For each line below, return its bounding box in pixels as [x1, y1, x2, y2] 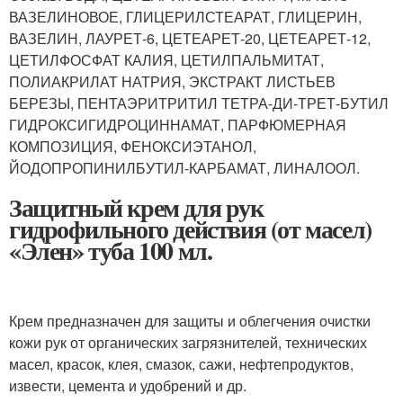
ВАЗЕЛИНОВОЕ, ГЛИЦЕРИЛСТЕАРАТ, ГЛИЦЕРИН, [9, 6, 362, 27]
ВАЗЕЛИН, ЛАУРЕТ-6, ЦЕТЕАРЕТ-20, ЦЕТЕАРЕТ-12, [9, 28, 371, 49]
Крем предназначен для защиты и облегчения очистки [9, 310, 371, 331]
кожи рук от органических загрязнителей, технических [9, 332, 367, 353]
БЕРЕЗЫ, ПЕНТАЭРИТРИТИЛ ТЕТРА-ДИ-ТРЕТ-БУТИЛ [9, 93, 389, 113]
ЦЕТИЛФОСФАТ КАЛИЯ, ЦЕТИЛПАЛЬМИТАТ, [9, 49, 324, 70]
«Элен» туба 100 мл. [9, 232, 212, 269]
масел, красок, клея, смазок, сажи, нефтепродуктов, [9, 354, 354, 374]
